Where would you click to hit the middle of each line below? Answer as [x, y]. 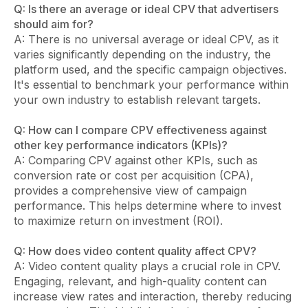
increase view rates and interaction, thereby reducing [153, 296]
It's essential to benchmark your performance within [151, 84]
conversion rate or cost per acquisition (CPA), [134, 175]
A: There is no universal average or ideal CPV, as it [146, 39]
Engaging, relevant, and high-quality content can [140, 281]
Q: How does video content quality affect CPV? [135, 251]
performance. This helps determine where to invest [147, 205]
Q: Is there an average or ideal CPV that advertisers [146, 9]
